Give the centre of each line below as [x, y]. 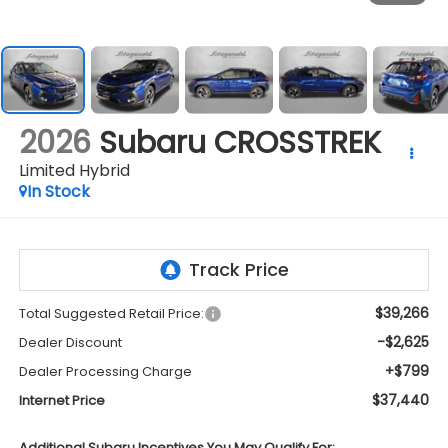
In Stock [58, 191]
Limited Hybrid [74, 170]
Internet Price [61, 401]
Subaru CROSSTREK [239, 142]
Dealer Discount [70, 343]
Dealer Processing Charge [105, 372]
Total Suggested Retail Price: [111, 314]
